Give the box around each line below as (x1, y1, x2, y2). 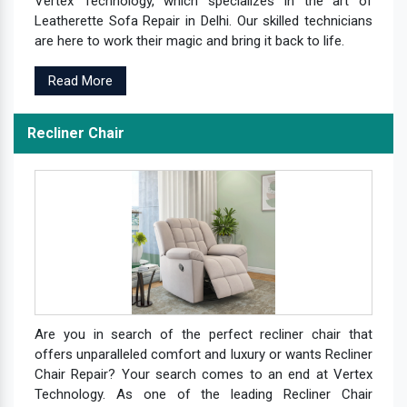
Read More (48, 72, 113, 89)
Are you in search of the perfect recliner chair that (35, 325, 372, 342)
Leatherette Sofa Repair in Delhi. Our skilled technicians (35, 12, 372, 29)
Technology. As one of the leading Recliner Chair (35, 385, 372, 402)
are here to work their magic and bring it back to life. (35, 32, 344, 49)
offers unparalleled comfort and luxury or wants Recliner (35, 345, 372, 362)
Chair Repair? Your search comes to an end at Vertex (35, 365, 372, 382)
